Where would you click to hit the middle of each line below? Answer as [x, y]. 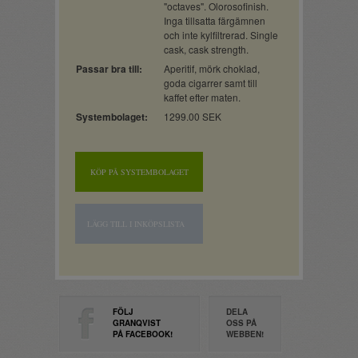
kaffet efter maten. [202, 97]
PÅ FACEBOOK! [143, 334]
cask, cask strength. [206, 49]
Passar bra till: [109, 69]
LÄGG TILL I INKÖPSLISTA [136, 224]
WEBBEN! [245, 334]
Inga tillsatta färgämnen [215, 20]
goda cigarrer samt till [211, 83]
